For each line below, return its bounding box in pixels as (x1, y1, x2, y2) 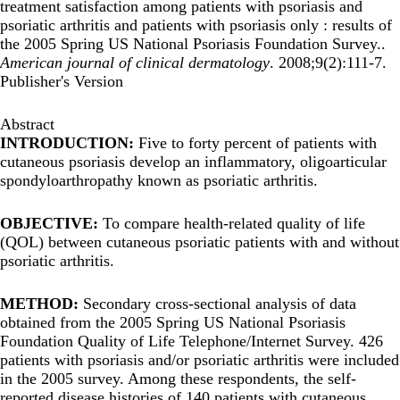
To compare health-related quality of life (103, 213, 365, 232)
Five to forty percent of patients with (138, 133, 377, 152)
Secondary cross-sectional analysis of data (83, 294, 356, 312)
